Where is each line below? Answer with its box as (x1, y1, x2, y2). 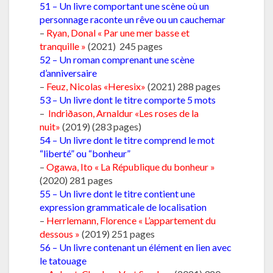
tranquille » (40, 40, 86, 52)
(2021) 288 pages (147, 80, 221, 92)
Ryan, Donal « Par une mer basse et (46, 26, 190, 38)
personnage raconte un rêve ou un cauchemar (40, 13, 225, 25)
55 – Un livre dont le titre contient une (40, 187, 195, 199)
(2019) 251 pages (82, 227, 155, 239)
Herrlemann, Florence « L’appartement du (46, 214, 216, 226)
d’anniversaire (40, 66, 97, 79)
